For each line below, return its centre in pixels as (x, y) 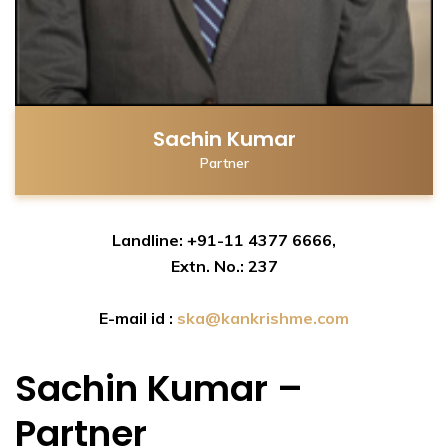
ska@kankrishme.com (263, 318)
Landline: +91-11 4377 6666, (224, 240)
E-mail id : (136, 318)
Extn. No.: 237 (224, 266)
